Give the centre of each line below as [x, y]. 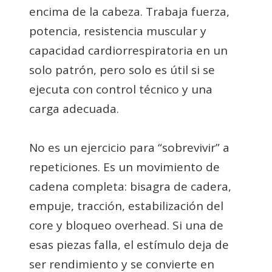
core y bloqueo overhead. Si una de [126, 226]
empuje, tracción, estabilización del [126, 206]
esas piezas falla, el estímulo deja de [129, 245]
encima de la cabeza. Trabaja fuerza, [129, 12]
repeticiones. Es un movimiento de [124, 167]
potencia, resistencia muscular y [118, 31]
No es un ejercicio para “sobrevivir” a [129, 148]
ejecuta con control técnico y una [121, 90]
